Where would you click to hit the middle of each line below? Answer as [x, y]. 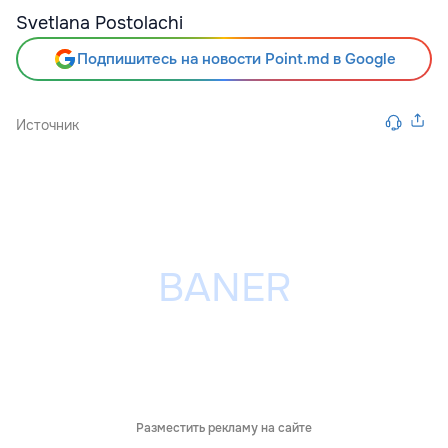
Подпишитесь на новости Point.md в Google [236, 59]
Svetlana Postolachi [99, 23]
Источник [47, 125]
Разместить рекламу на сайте [224, 428]
